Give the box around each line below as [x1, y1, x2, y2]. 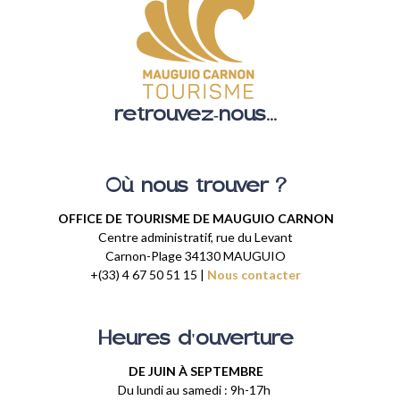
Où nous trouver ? [105, 179, 286, 196]
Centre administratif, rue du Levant [98, 229, 293, 245]
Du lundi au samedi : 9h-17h [118, 381, 273, 397]
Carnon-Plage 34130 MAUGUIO [105, 247, 286, 263]
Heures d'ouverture [97, 331, 294, 348]
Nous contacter [207, 266, 301, 282]
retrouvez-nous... [114, 108, 277, 124]
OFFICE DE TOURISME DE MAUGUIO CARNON [57, 210, 334, 226]
